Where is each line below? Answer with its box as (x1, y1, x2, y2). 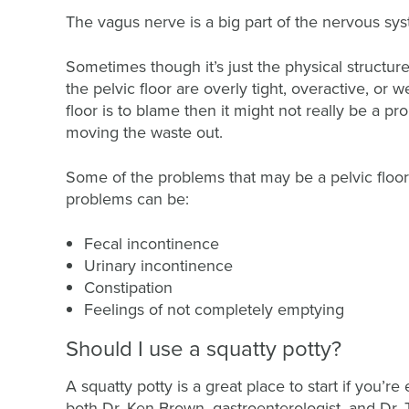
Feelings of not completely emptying (84, 298, 344, 320)
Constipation (84, 276, 173, 299)
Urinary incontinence (84, 254, 233, 277)
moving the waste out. (66, 121, 227, 143)
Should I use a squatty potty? (66, 332, 341, 363)
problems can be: (66, 187, 189, 210)
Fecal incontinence (84, 232, 219, 255)
